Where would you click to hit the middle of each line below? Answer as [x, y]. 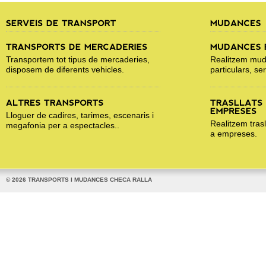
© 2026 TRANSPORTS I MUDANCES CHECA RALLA [79, 180]
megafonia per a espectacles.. [63, 125]
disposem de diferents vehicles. [65, 69]
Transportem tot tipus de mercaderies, [78, 59]
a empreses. [234, 134]
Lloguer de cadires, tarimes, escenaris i [80, 115]
